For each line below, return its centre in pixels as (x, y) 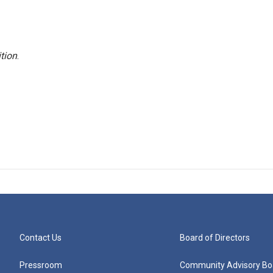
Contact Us (41, 238)
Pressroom (41, 265)
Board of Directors (215, 238)
